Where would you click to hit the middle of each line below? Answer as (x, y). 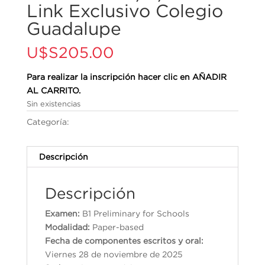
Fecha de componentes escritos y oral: (124, 241)
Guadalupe (74, 29)
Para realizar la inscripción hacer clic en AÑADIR (126, 77)
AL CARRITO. (53, 91)
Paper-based (117, 227)
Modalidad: (67, 227)
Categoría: (49, 122)
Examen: (63, 214)
